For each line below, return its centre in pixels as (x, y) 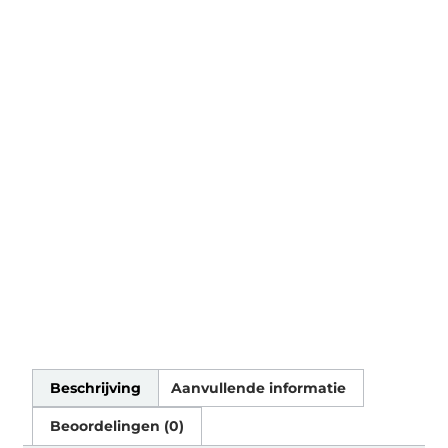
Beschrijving (96, 388)
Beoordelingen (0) (117, 426)
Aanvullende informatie (258, 388)
